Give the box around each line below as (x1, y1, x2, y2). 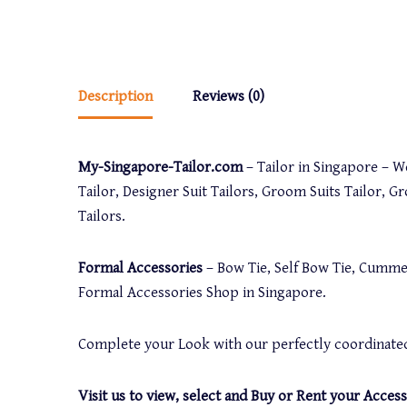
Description (78, 86, 154, 105)
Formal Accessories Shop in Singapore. (78, 283, 327, 302)
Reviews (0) (193, 86, 265, 105)
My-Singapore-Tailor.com (78, 158, 243, 176)
